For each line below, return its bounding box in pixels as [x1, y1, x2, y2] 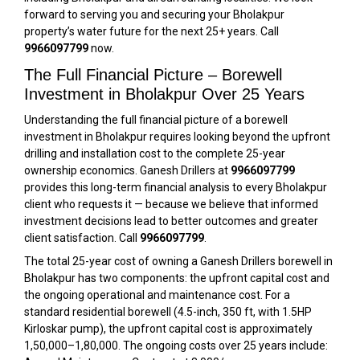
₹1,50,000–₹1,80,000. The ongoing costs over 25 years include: [24, 339, 328, 352]
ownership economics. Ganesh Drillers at [24, 164, 231, 177]
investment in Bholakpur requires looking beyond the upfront [24, 130, 330, 143]
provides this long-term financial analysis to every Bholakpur [24, 181, 327, 194]
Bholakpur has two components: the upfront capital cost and [24, 272, 329, 284]
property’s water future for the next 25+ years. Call [24, 25, 279, 38]
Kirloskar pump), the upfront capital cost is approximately [24, 322, 313, 335]
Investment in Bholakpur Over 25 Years [24, 85, 305, 103]
